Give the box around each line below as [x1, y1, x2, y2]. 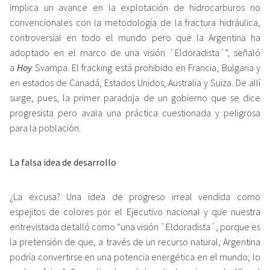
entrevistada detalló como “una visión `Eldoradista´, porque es [10, 221, 260, 233]
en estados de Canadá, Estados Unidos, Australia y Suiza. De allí [10, 77, 260, 89]
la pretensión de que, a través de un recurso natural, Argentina [10, 236, 260, 248]
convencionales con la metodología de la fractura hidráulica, [10, 16, 260, 29]
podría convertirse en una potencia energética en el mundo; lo [10, 251, 260, 263]
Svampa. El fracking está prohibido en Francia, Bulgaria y [32, 61, 261, 74]
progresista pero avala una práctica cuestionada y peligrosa [10, 107, 260, 119]
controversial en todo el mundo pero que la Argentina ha [10, 31, 260, 44]
